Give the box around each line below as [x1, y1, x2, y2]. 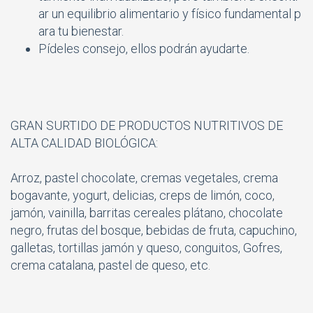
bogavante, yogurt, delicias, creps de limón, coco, [10, 187, 275, 203]
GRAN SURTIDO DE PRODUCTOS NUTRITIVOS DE [10, 117, 283, 133]
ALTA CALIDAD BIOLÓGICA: [10, 135, 158, 150]
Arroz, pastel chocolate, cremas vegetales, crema [10, 170, 278, 185]
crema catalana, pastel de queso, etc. [10, 257, 210, 272]
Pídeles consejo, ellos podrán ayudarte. [38, 41, 249, 56]
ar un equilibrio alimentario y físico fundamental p [38, 6, 301, 21]
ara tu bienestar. [38, 23, 124, 38]
